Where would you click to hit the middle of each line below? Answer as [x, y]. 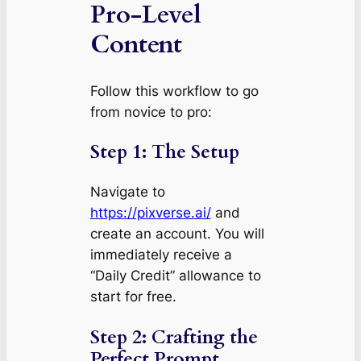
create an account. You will [177, 234]
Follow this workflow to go [174, 91]
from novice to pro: [151, 112]
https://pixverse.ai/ [150, 213]
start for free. [133, 297]
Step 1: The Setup [164, 152]
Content [136, 45]
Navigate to [127, 192]
